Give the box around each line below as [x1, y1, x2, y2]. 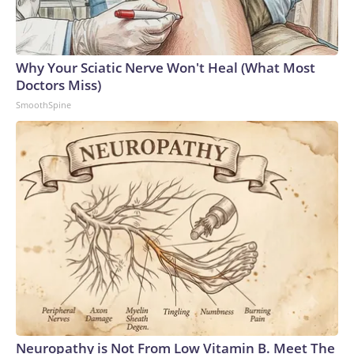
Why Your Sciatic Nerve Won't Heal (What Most [16, 58, 315, 77]
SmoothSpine [16, 98, 71, 111]
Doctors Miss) [16, 75, 101, 94]
